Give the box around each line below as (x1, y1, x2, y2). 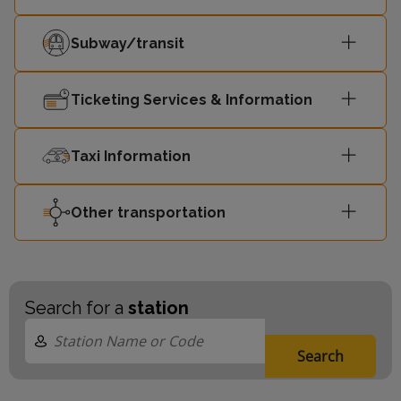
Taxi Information (71, 147, 191, 165)
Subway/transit (71, 34, 184, 52)
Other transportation (71, 203, 226, 221)
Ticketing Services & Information (71, 90, 312, 108)
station (128, 297, 189, 319)
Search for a (25, 297, 128, 319)
